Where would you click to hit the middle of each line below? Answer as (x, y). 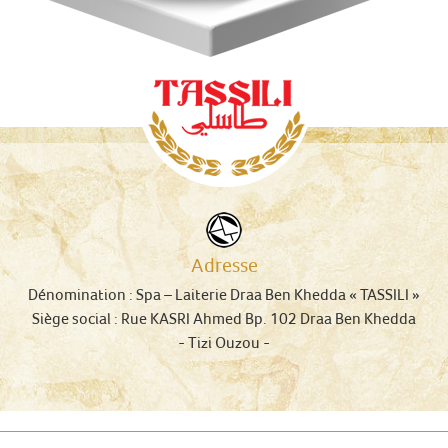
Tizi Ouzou (224, 342)
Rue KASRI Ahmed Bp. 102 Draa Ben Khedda (268, 318)
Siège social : (76, 318)
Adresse (224, 265)
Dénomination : (82, 294)
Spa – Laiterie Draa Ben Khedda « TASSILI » (278, 294)
